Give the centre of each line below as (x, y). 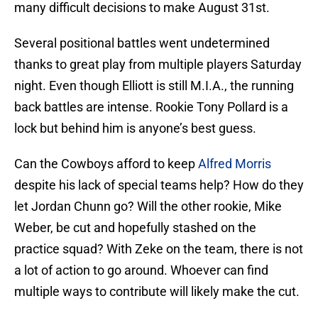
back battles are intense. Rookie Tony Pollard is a (151, 107)
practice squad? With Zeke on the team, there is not (159, 249)
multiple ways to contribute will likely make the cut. (157, 292)
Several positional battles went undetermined (142, 43)
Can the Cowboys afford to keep (106, 164)
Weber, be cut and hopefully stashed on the (135, 228)
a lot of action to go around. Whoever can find (141, 270)
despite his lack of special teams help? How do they (159, 185)
